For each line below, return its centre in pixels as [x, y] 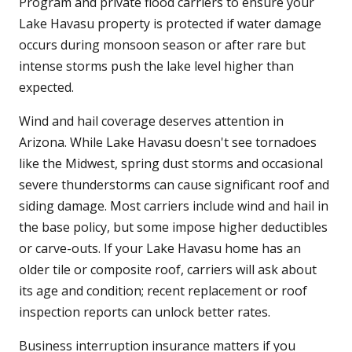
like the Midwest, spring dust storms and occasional [171, 164]
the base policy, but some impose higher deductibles [173, 227]
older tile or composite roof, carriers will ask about [168, 270]
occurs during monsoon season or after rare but [162, 45]
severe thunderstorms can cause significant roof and [174, 185]
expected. [46, 88]
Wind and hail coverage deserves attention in [151, 121]
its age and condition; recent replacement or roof [163, 291]
